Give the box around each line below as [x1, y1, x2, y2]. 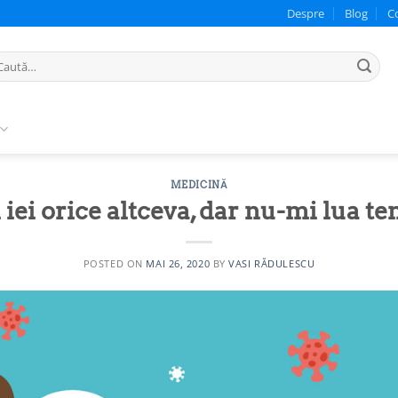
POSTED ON [83, 256, 147, 270]
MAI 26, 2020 [146, 256, 211, 270]
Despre [287, 5, 325, 21]
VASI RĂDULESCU [228, 256, 315, 270]
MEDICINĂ [170, 179, 228, 191]
